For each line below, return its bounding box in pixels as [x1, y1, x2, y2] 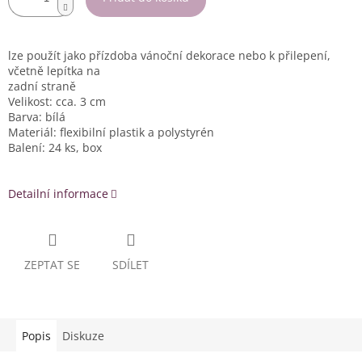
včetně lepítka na [8, 63, 100, 79]
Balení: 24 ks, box [8, 140, 102, 156]
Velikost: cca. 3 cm [8, 94, 106, 110]
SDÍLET [112, 256, 149, 272]
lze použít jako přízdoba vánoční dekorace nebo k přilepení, [8, 48, 330, 64]
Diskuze [62, 327, 104, 343]
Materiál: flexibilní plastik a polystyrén [8, 124, 214, 141]
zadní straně [8, 78, 76, 95]
